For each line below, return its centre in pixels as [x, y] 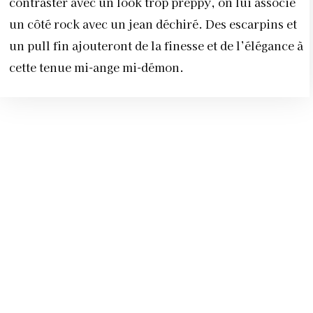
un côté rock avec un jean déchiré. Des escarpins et [153, 24]
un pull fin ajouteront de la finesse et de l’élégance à [156, 46]
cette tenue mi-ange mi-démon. [96, 67]
